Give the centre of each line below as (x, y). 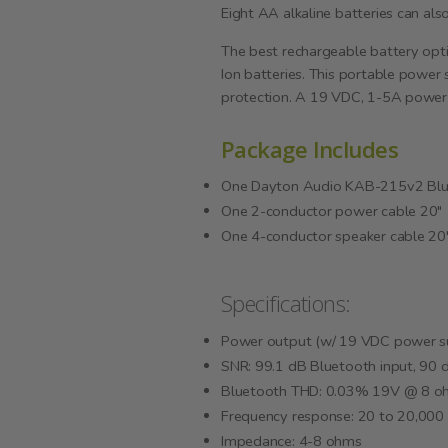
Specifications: (286, 303)
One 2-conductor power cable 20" (332, 210)
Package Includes (310, 148)
